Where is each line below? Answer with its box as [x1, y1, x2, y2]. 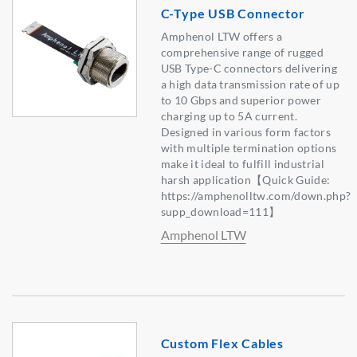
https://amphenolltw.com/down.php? [160, 189, 351, 203]
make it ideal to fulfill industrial [160, 157, 324, 171]
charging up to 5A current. [160, 109, 297, 124]
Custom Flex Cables [160, 335, 284, 351]
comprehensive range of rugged [160, 45, 324, 60]
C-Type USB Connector [160, 6, 305, 22]
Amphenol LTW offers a [160, 29, 283, 44]
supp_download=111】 [160, 205, 280, 219]
